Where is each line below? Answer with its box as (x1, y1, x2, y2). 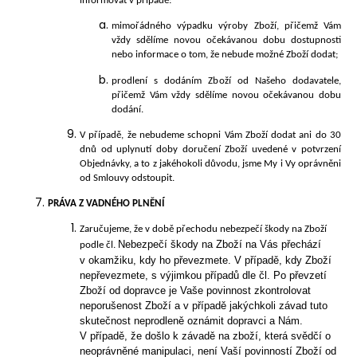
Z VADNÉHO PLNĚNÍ (76, 198, 164, 210)
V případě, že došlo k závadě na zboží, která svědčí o (80, 330, 331, 343)
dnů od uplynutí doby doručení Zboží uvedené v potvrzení (80, 143, 341, 155)
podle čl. (80, 240, 118, 251)
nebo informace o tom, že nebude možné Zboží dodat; (112, 49, 338, 61)
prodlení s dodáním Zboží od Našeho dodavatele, (112, 75, 341, 86)
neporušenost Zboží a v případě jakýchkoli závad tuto (80, 300, 328, 312)
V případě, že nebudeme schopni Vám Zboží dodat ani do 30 (80, 129, 341, 140)
